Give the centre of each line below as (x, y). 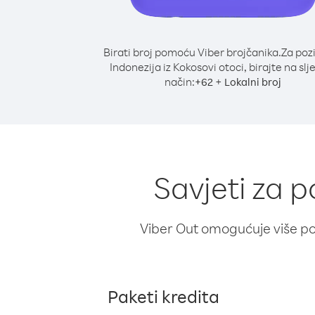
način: (180, 82)
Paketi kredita (163, 296)
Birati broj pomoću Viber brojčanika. (192, 52)
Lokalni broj (253, 82)
